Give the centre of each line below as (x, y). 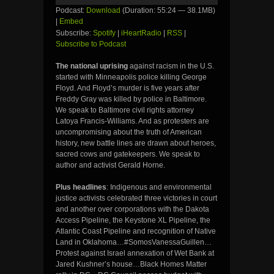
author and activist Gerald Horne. (110, 165)
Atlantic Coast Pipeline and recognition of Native (136, 231)
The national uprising (92, 66)
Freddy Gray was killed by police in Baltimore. (131, 99)
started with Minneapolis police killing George (131, 77)
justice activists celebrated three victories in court (136, 198)
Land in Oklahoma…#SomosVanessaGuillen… (134, 243)
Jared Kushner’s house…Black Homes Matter (131, 265)
